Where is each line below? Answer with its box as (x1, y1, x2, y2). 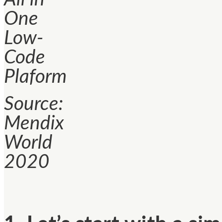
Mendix (4, 113, 64, 133)
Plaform (4, 67, 67, 87)
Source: (4, 94, 63, 114)
